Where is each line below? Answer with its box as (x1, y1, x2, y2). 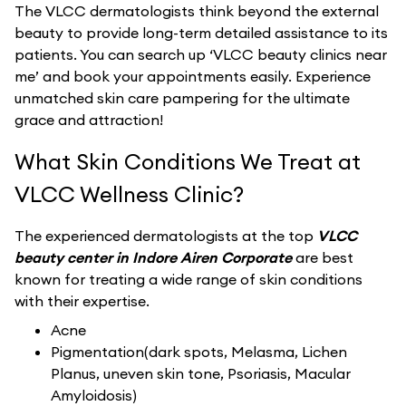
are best (295, 248, 353, 267)
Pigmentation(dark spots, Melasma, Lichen (51, 343, 347, 362)
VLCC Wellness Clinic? (14, 180, 244, 208)
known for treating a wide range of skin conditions (14, 270, 362, 289)
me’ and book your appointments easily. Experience (14, 67, 371, 86)
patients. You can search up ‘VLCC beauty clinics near (14, 45, 387, 64)
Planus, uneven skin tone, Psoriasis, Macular (51, 364, 351, 383)
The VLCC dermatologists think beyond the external (14, 2, 379, 21)
